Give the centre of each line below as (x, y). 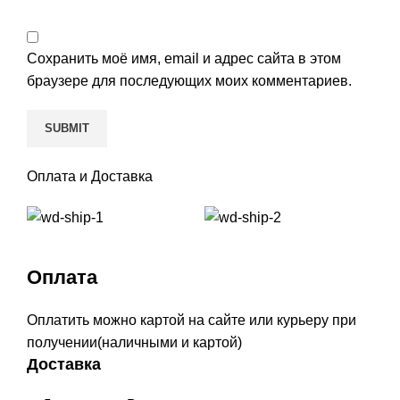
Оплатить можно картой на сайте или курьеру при (192, 320)
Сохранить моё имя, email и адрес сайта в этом (184, 58)
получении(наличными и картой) (134, 342)
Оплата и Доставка (90, 176)
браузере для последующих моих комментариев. (189, 80)
